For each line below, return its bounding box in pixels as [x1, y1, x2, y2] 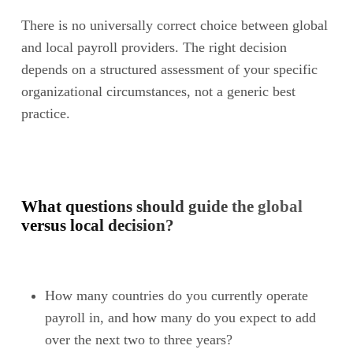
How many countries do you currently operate [44, 287, 308, 303]
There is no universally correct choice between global [20, 17, 328, 33]
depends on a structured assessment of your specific [20, 61, 318, 77]
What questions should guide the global [20, 196, 303, 216]
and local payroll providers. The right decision [20, 39, 287, 55]
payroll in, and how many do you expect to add [44, 309, 316, 325]
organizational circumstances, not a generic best [20, 83, 295, 99]
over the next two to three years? [44, 331, 232, 347]
